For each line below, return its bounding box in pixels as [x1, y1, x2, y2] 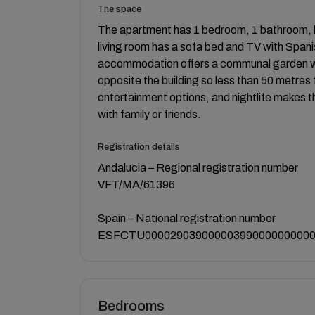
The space [98, 4, 141, 14]
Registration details [98, 142, 180, 152]
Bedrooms [98, 298, 165, 314]
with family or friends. [98, 108, 201, 120]
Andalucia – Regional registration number [98, 162, 298, 174]
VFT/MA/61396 [98, 179, 175, 191]
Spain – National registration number [98, 212, 276, 224]
